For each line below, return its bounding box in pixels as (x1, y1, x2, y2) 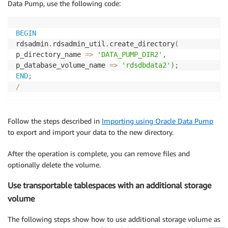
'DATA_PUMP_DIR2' (97, 50, 162, 59)
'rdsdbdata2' (122, 61, 170, 69)
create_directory (109, 39, 175, 48)
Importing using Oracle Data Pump (102, 116, 213, 125)
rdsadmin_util (52, 39, 105, 48)
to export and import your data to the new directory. (8, 127, 174, 136)
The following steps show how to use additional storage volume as (8, 214, 220, 223)
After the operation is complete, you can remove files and (8, 149, 190, 158)
